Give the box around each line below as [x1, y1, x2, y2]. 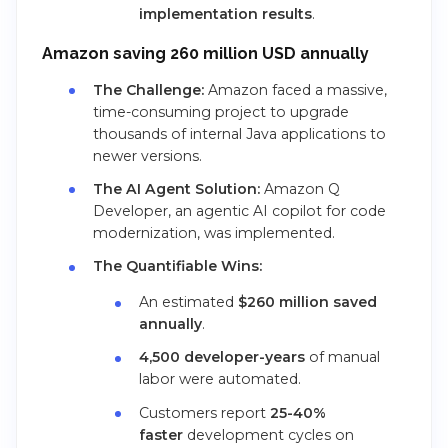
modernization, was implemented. [92, 223, 335, 242]
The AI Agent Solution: [92, 179, 260, 198]
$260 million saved [238, 293, 378, 312]
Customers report [139, 403, 271, 422]
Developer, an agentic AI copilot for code [92, 201, 386, 220]
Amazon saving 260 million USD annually [42, 44, 369, 64]
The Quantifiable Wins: [92, 257, 262, 276]
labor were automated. [139, 370, 302, 389]
